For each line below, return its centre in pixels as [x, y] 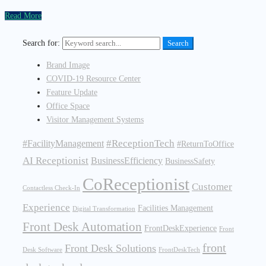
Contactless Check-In [51, 188]
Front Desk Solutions [110, 248]
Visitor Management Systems [95, 120]
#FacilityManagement [63, 144]
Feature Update [72, 93]
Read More [23, 16]
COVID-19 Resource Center [94, 79]
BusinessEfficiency [127, 161]
